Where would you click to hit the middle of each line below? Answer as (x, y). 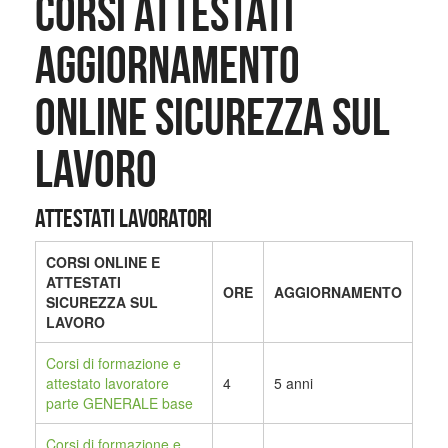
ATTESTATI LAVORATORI (123, 218)
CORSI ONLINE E (103, 262)
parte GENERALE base (119, 403)
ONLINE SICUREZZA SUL (212, 117)
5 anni (293, 383)
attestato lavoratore (107, 383)
